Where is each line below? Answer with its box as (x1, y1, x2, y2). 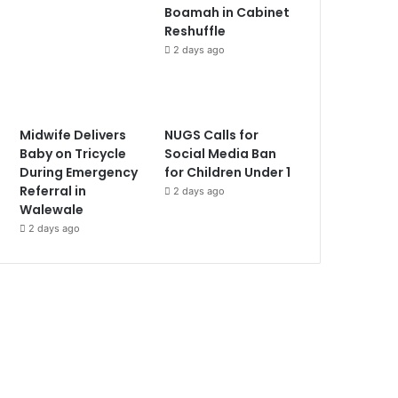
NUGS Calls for (164, 125, 259, 144)
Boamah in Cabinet (164, 3, 291, 21)
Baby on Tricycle (20, 144, 127, 163)
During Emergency (20, 163, 139, 181)
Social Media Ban (164, 144, 277, 163)
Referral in (20, 181, 87, 200)
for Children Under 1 (164, 163, 291, 181)
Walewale (20, 200, 84, 219)
